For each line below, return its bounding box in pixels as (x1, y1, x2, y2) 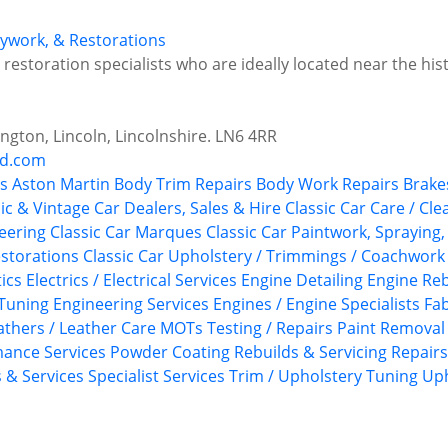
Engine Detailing (241, 269, 363, 292)
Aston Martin (12, 173, 110, 196)
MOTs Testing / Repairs (160, 317, 333, 340)
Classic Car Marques (50, 221, 202, 244)
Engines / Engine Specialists (213, 293, 420, 316)
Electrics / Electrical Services (26, 269, 237, 292)
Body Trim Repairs (114, 173, 252, 196)
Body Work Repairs (256, 173, 399, 196)
